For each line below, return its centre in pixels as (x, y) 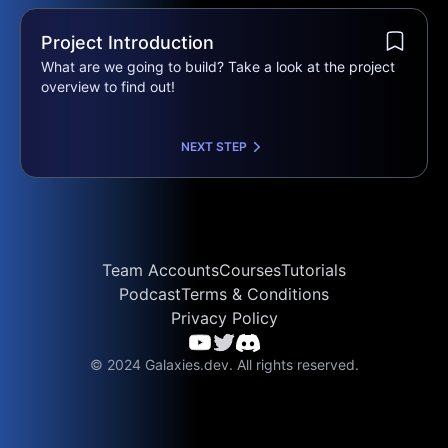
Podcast (150, 294)
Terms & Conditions (255, 294)
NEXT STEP (214, 146)
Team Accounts (160, 270)
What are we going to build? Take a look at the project (218, 66)
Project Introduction (127, 42)
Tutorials (313, 270)
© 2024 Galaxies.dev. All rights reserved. (224, 364)
